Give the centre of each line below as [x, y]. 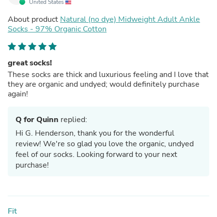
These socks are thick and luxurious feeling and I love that [108, 74]
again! [18, 94]
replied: [74, 119]
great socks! [30, 63]
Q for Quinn [38, 119]
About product [34, 19]
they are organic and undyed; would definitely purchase [104, 84]
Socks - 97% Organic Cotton [57, 29]
